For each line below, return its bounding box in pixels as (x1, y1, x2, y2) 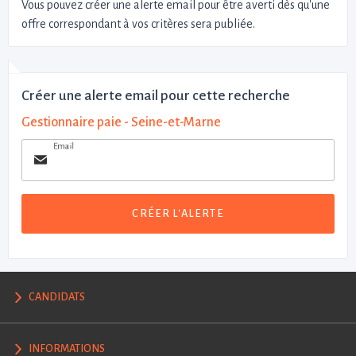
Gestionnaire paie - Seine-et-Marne (21, 114, 221, 130)
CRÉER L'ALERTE (132, 207, 224, 220)
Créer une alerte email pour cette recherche (21, 87, 290, 103)
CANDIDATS (29, 291, 86, 304)
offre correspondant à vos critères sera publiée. (21, 17, 255, 30)
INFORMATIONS (29, 342, 106, 354)
